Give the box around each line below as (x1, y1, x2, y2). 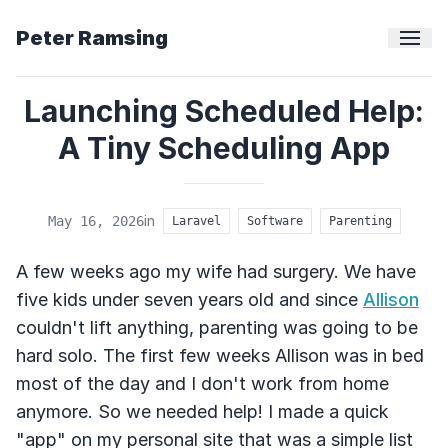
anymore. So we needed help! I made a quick (16, 401, 389, 422)
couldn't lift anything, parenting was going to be (16, 317, 418, 338)
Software (246, 214, 303, 228)
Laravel (171, 214, 221, 228)
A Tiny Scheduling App (58, 130, 390, 166)
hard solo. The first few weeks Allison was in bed (16, 345, 424, 366)
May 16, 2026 (47, 213, 144, 229)
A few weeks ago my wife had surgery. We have (16, 261, 416, 282)
